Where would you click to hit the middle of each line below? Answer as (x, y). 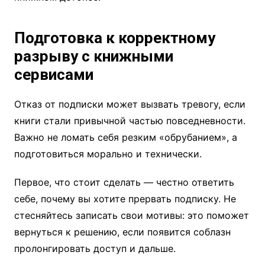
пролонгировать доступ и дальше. (95, 249)
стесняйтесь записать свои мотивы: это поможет (131, 216)
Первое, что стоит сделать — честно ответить (124, 182)
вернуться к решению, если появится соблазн (122, 232)
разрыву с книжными (93, 56)
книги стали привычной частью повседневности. (130, 121)
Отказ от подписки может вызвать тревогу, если (130, 104)
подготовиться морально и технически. (108, 154)
